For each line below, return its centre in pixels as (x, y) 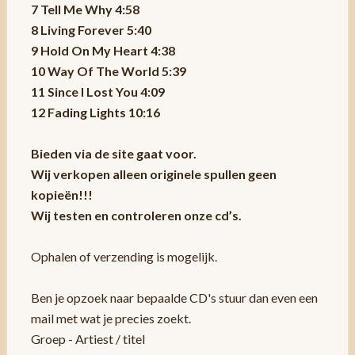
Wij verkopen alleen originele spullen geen (153, 174)
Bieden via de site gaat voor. (113, 153)
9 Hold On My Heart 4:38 (103, 50)
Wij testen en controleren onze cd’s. (136, 215)
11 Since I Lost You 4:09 (97, 91)
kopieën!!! (61, 194)
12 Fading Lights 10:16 (95, 112)
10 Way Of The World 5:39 (108, 71)
